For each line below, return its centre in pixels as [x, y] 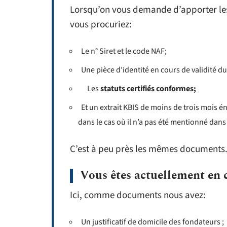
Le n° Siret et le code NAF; [122, 51]
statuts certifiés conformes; [148, 89]
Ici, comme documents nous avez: [138, 195]
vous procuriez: [101, 25]
